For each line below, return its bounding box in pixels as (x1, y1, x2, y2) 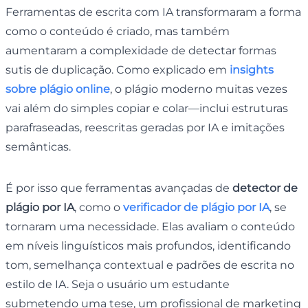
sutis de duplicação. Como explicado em (5, 63, 230, 76)
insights (230, 63, 274, 76)
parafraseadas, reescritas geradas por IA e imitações (5, 120, 285, 134)
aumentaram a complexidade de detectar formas (5, 43, 276, 57)
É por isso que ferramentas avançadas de (5, 181, 232, 195)
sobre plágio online (5, 82, 110, 96)
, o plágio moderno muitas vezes (110, 82, 287, 96)
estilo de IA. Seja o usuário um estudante (5, 277, 230, 291)
